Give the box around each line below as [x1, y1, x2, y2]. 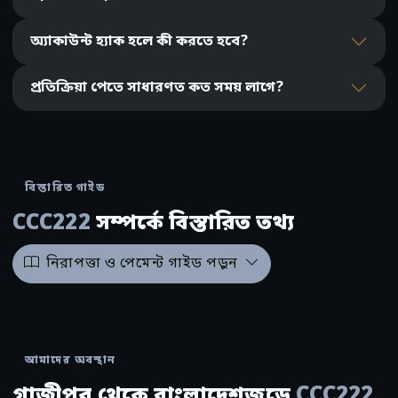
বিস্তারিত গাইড [25, 181, 105, 196]
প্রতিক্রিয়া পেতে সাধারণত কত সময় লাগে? [30, 78, 283, 99]
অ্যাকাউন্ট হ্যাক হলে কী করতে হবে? [30, 32, 248, 52]
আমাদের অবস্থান [25, 354, 115, 369]
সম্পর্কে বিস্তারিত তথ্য [90, 210, 295, 239]
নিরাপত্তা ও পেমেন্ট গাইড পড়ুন [45, 254, 238, 275]
